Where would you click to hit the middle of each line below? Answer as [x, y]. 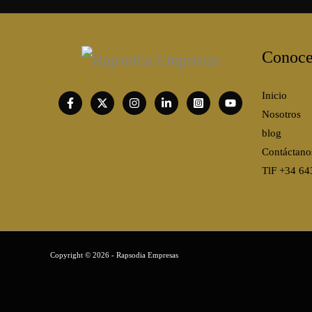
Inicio [274, 96]
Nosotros [281, 115]
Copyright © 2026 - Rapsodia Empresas [114, 256]
